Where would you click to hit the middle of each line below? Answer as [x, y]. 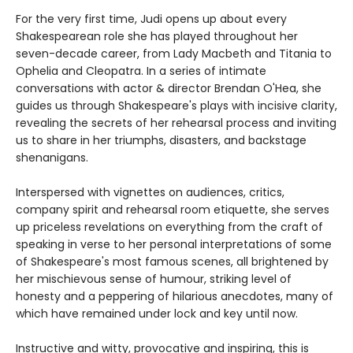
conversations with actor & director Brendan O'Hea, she [169, 89]
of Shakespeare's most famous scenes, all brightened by [172, 262]
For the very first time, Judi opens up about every [151, 19]
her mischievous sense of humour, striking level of [154, 279]
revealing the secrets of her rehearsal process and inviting [176, 123]
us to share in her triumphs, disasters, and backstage [161, 141]
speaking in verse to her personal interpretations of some [174, 245]
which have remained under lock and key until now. [157, 314]
